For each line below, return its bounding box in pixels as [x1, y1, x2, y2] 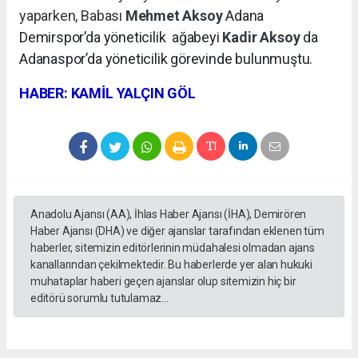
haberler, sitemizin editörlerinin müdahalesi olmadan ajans [30, 241, 315, 255]
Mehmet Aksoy [125, 7, 226, 25]
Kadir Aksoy [222, 29, 304, 46]
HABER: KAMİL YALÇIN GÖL [19, 85, 196, 102]
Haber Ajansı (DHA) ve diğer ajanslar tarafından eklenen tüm [30, 225, 324, 238]
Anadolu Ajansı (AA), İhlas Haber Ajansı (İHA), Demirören [30, 208, 307, 221]
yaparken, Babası [19, 7, 125, 25]
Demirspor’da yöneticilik [19, 29, 173, 46]
